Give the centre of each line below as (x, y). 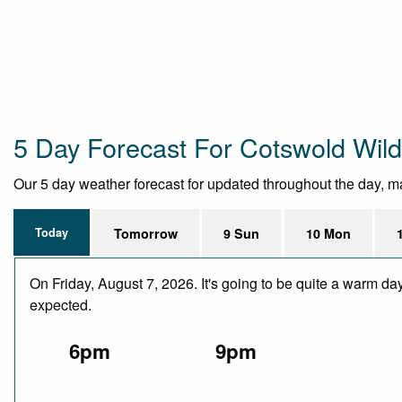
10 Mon (328, 234)
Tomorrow (146, 234)
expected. (61, 305)
